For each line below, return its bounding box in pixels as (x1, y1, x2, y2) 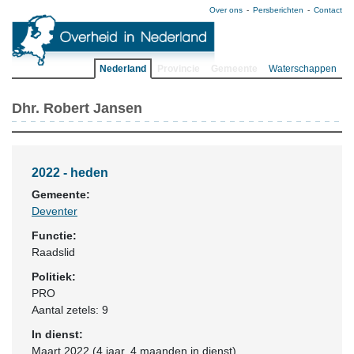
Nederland (100, 63, 146, 74)
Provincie (157, 63, 200, 74)
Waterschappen (269, 63, 337, 74)
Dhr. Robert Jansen (12, 100, 142, 116)
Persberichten (253, 6, 303, 14)
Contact (314, 6, 342, 14)
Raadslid (32, 246, 75, 258)
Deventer (32, 205, 77, 217)
